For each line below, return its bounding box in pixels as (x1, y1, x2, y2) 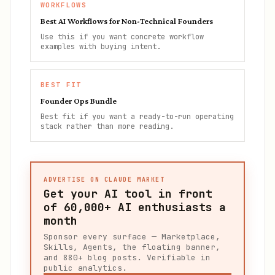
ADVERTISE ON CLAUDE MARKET (44, 176, 165, 184)
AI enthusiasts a (111, 200, 226, 214)
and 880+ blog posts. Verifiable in (44, 252, 211, 263)
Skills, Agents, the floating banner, (44, 242, 220, 252)
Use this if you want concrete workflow (41, 32, 204, 42)
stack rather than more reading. (41, 122, 174, 131)
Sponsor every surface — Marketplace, (44, 231, 220, 242)
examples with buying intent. (41, 42, 161, 52)
